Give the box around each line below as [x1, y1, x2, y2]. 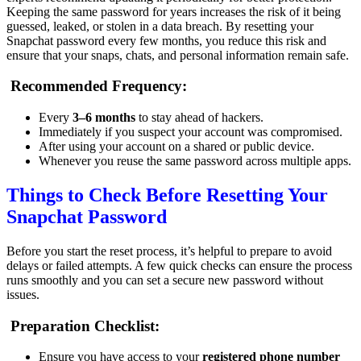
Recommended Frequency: [6, 77, 187, 95]
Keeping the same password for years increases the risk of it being [6, 4, 341, 19]
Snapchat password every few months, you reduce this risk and [6, 33, 326, 48]
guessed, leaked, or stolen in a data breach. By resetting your [6, 19, 313, 33]
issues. [6, 287, 39, 301]
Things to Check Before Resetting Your [6, 184, 328, 205]
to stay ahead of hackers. [135, 110, 263, 124]
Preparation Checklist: [6, 317, 160, 334]
